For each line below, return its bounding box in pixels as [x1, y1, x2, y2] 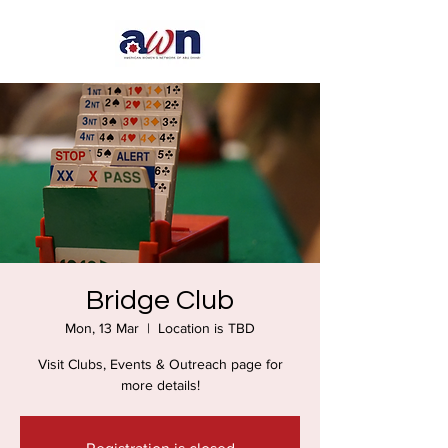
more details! [120, 377, 200, 393]
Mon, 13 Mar [65, 320, 139, 336]
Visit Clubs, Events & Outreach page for [37, 356, 283, 372]
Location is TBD [158, 320, 255, 336]
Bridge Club [86, 286, 234, 315]
